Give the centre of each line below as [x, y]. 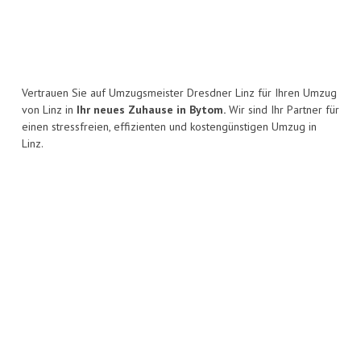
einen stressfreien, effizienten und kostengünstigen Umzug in [169, 127]
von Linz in [49, 110]
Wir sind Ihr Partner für [282, 110]
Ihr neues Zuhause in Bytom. [151, 110]
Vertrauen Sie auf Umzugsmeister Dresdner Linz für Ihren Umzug [179, 93]
